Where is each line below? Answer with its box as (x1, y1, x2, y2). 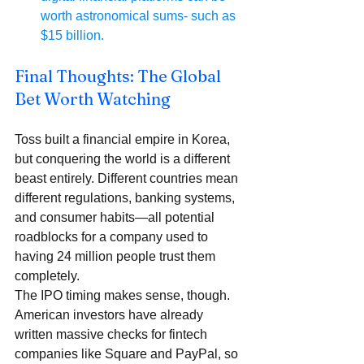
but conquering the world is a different (15, 152, 233, 167)
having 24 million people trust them (15, 249, 219, 264)
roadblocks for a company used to (15, 230, 211, 245)
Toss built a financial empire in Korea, (15, 132, 233, 147)
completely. (15, 269, 80, 284)
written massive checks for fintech (15, 327, 210, 342)
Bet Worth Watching (15, 89, 171, 110)
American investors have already (15, 308, 206, 323)
